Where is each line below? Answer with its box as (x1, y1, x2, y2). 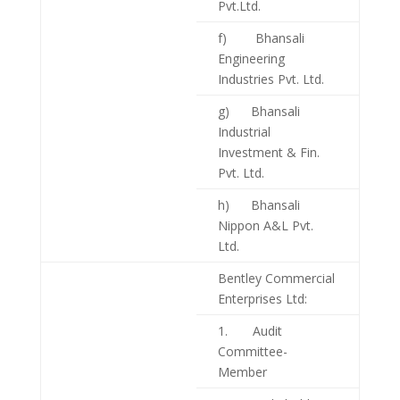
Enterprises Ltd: (217, 289, 307, 307)
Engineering (217, 49, 285, 67)
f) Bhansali (217, 29, 304, 46)
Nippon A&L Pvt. (217, 216, 313, 234)
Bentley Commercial (217, 269, 335, 287)
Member (217, 362, 267, 380)
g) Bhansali (217, 102, 300, 120)
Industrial (217, 122, 271, 140)
